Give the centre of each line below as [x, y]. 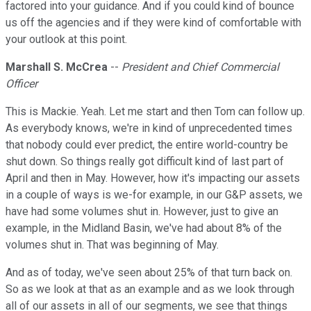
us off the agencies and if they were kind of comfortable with [153, 23]
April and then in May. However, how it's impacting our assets [153, 178]
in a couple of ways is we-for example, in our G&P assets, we [154, 195]
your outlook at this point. [66, 40]
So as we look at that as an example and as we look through [150, 289]
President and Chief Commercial [200, 67]
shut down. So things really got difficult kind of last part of [145, 162]
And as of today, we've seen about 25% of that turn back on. [149, 273]
